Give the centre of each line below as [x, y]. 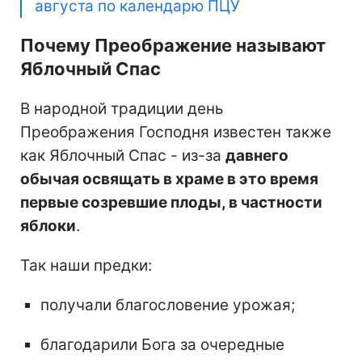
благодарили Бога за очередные [162, 345]
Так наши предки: [86, 266]
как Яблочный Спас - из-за [123, 156]
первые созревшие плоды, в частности [171, 203]
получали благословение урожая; [168, 305]
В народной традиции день [122, 109]
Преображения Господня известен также [176, 133]
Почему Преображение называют [173, 46]
